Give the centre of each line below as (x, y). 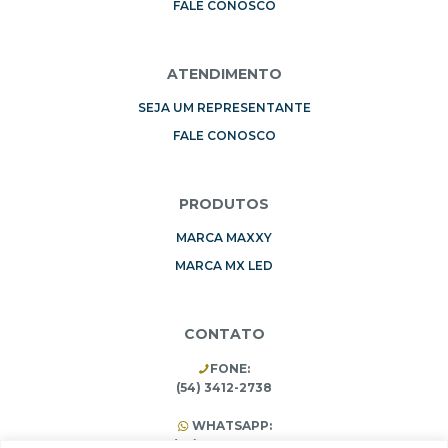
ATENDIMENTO (224, 73)
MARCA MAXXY (224, 237)
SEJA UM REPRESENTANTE (224, 107)
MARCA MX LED (224, 265)
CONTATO (224, 333)
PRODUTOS (224, 203)
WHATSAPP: (230, 425)
